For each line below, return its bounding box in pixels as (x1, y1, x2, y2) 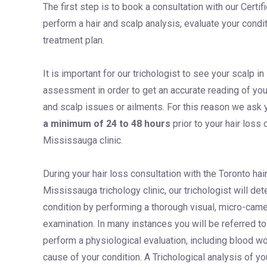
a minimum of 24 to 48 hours (43, 118, 170, 129)
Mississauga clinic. (43, 135, 123, 146)
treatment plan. (43, 35, 104, 46)
